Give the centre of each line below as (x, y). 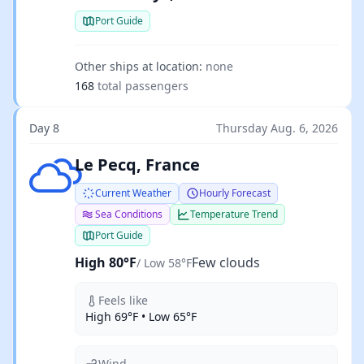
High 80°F (106, 262)
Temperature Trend (234, 214)
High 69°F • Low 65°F (141, 316)
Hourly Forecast (235, 193)
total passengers (143, 86)
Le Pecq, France (137, 165)
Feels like (123, 300)
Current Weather (133, 193)
